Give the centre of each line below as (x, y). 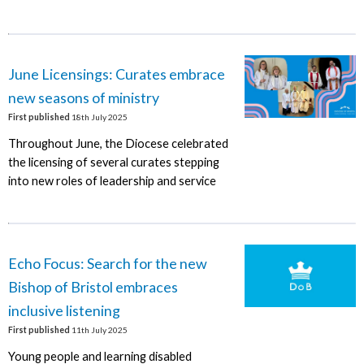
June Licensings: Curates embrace (116, 74)
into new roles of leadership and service (112, 181)
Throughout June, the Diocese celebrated (118, 144)
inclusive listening (64, 310)
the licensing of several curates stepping (113, 162)
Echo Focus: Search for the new (107, 263)
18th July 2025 (98, 117)
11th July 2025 (98, 329)
